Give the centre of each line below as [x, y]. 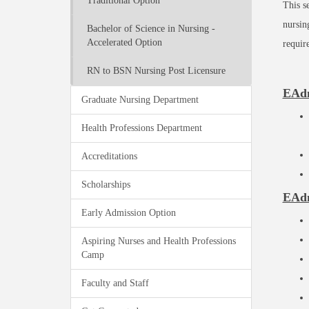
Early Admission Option [129, 213]
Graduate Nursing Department [140, 100]
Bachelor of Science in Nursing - [151, 29]
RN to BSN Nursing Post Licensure [156, 71]
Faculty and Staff [115, 283]
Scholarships [106, 185]
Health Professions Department [142, 128]
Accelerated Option [124, 42]
